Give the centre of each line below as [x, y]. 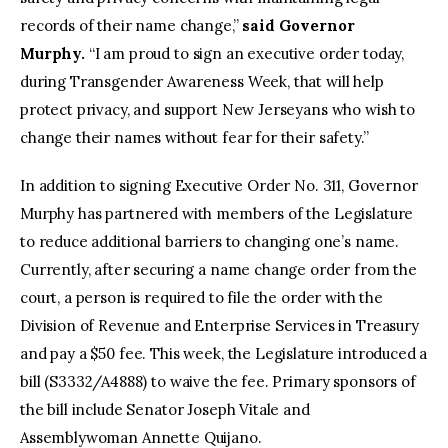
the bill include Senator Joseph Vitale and [165, 409]
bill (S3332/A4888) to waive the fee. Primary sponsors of [218, 381]
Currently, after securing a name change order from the [218, 269]
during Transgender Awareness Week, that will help [202, 82]
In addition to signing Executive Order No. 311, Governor [219, 185]
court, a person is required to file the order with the [201, 297]
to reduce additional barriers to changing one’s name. [210, 241]
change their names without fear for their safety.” [194, 138]
